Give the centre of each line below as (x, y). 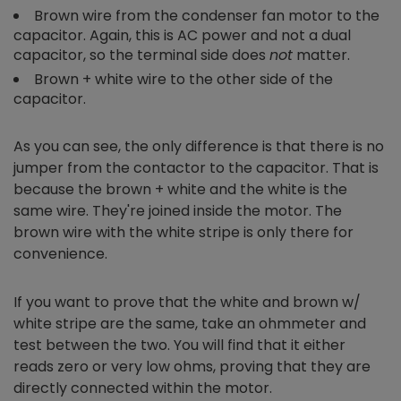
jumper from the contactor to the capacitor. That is (196, 168)
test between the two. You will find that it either (179, 346)
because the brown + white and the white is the (180, 190)
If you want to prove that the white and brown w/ (187, 303)
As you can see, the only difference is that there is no (199, 147)
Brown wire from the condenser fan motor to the (207, 16)
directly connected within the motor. (143, 388)
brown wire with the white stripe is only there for (183, 233)
